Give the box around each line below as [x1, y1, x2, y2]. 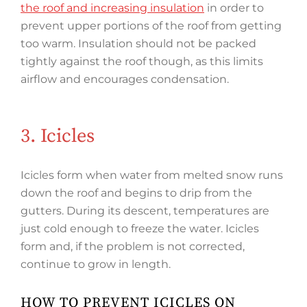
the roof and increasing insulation [21, 1, 204, 14]
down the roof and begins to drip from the [21, 186, 252, 199]
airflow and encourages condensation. [21, 73, 229, 86]
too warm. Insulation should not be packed [21, 37, 256, 50]
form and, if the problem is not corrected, [21, 240, 245, 253]
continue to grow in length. [21, 258, 171, 271]
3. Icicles [21, 124, 95, 148]
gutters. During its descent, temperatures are [21, 204, 269, 217]
